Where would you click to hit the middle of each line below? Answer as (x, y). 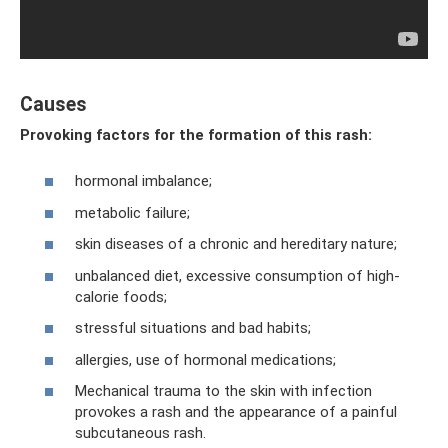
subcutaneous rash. (140, 433)
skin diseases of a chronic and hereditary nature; (236, 244)
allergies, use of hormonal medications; (205, 359)
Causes (53, 104)
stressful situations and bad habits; (193, 328)
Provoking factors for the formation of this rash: (196, 134)
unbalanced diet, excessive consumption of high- (237, 275)
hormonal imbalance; (143, 181)
